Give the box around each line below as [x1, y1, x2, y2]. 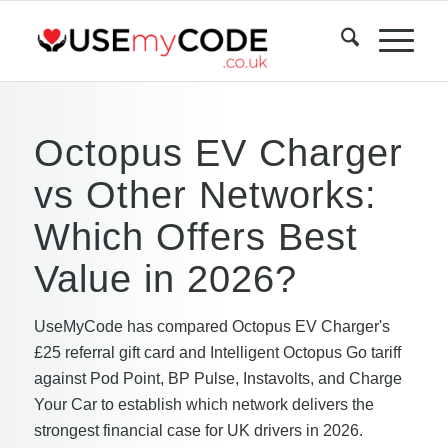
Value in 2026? [33, 257, 297, 300]
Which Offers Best [33, 215, 358, 258]
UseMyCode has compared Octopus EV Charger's [33, 318, 390, 335]
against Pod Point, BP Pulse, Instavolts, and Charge [33, 370, 402, 387]
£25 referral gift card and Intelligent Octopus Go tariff [33, 344, 401, 361]
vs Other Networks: [33, 173, 377, 216]
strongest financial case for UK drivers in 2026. [33, 422, 363, 439]
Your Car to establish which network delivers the [33, 396, 374, 413]
